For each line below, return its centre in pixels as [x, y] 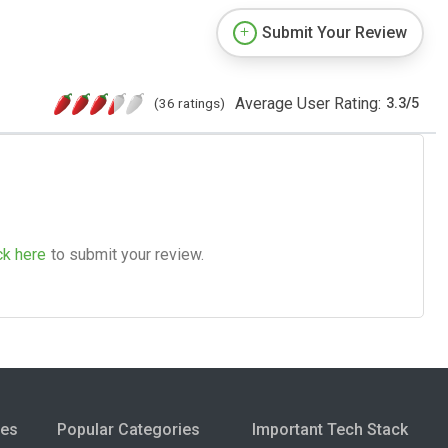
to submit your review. [127, 254]
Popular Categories [128, 429]
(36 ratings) [189, 102]
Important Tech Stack [330, 429]
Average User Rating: [308, 103]
